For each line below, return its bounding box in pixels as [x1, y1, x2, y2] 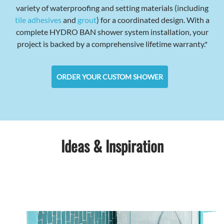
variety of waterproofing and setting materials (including [15, 3, 208, 13]
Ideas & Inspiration [60, 134, 163, 157]
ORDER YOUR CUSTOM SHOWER [56, 72, 163, 81]
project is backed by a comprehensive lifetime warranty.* [16, 39, 207, 49]
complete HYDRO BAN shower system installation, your [15, 27, 208, 37]
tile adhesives [14, 15, 61, 25]
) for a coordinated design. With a [96, 15, 209, 25]
